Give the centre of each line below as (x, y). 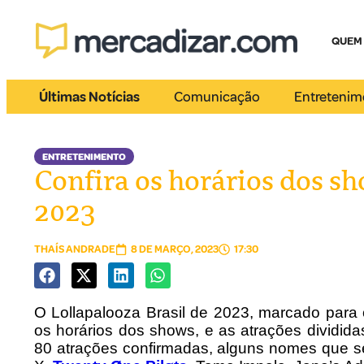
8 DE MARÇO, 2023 (175, 249)
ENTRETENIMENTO (84, 157)
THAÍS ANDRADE (75, 249)
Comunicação (217, 97)
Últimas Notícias (89, 97)
